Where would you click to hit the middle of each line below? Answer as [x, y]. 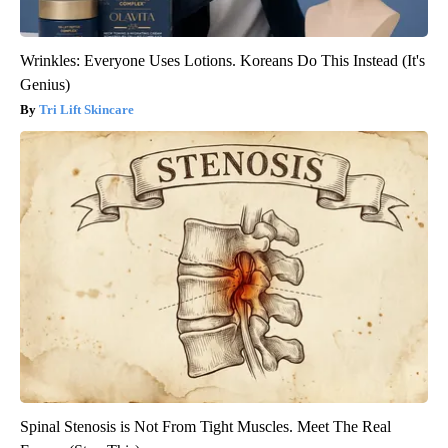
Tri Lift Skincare [86, 110]
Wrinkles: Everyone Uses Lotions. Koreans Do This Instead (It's [222, 61]
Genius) [45, 85]
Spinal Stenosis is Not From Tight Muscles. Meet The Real [205, 427]
